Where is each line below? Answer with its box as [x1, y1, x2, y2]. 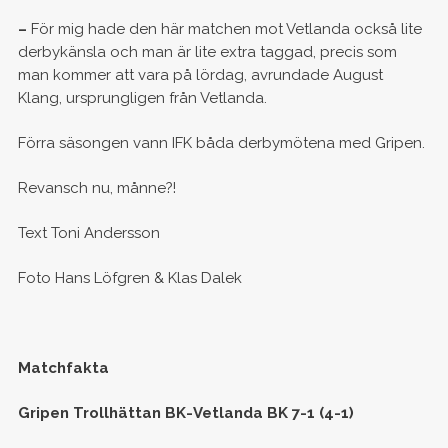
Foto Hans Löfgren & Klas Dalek [17, 269, 242, 288]
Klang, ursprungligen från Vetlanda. [17, 89, 267, 108]
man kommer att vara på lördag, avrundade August [17, 66, 383, 85]
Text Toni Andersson [17, 224, 160, 243]
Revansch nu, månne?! [17, 179, 176, 198]
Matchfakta [17, 359, 109, 378]
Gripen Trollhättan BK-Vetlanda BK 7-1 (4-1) [17, 404, 354, 423]
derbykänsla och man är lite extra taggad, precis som [17, 43, 397, 62]
